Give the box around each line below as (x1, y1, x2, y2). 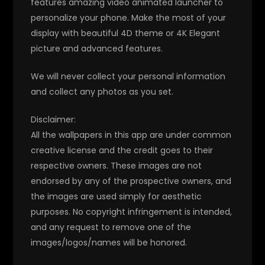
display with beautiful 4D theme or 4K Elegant (31, 27, 221, 39)
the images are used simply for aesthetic (31, 190, 202, 202)
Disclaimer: (31, 113, 76, 125)
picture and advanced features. (31, 42, 163, 54)
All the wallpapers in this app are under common (31, 128, 232, 141)
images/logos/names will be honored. (31, 236, 188, 248)
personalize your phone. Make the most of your (31, 11, 227, 24)
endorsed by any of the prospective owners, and (31, 174, 232, 187)
